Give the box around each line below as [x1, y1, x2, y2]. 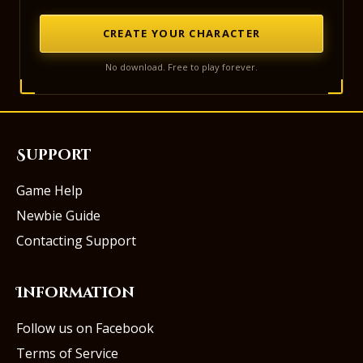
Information [16, 283, 135, 304]
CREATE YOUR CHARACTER [102, 26, 261, 41]
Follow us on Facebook [16, 319, 154, 338]
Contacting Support [16, 232, 136, 250]
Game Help [16, 181, 83, 200]
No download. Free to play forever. [105, 61, 258, 74]
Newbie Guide [16, 207, 100, 225]
